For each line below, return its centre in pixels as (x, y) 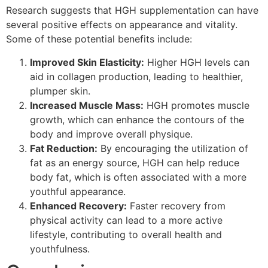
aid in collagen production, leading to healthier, (136, 76)
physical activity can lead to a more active (126, 220)
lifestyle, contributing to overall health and (126, 234)
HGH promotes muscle (197, 105)
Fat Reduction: (64, 148)
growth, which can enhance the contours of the (137, 119)
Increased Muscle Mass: (87, 105)
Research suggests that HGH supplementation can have (132, 10)
